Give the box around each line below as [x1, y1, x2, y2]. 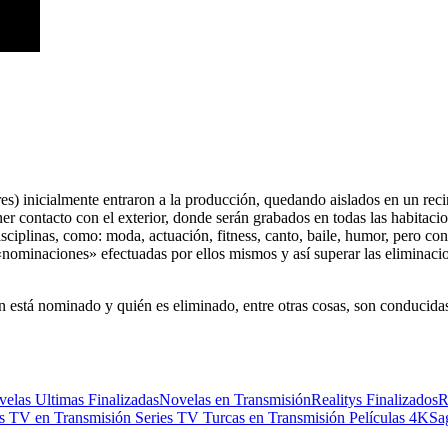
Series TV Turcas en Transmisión [135, 408, 349, 426]
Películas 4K [349, 408, 429, 426]
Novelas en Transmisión [159, 390, 311, 408]
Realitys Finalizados [311, 390, 438, 408]
